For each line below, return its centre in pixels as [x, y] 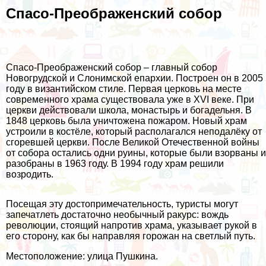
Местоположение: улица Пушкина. [82, 256]
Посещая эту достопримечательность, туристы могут [122, 204]
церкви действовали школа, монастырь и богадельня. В [129, 110]
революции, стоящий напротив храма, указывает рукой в [132, 226]
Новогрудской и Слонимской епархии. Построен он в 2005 [134, 78]
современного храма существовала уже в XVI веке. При [130, 100]
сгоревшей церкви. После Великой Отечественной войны [133, 142]
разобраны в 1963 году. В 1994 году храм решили [115, 164]
